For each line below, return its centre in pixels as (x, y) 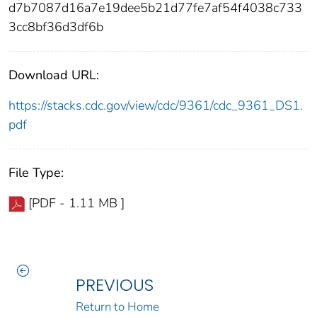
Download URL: (54, 75)
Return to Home (117, 306)
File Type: (36, 172)
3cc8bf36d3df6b (56, 27)
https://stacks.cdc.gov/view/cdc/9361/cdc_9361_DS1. (156, 105)
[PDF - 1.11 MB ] (76, 203)
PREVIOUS (114, 284)
